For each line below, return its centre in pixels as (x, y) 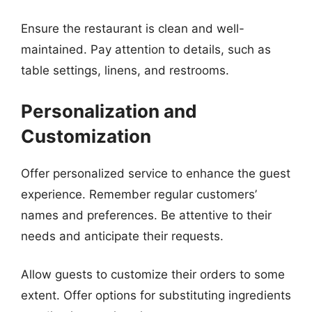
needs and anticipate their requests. (122, 236)
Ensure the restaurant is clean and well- (133, 29)
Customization (86, 136)
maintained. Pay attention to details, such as (146, 49)
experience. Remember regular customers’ (139, 194)
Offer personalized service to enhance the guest (156, 173)
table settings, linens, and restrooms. (125, 70)
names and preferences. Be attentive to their (146, 215)
